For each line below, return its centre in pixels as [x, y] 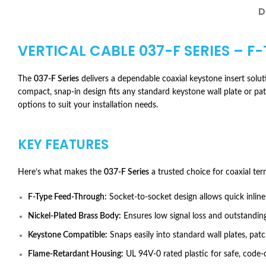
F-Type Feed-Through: [67, 197]
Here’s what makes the [61, 172]
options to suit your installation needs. [88, 105]
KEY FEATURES [63, 145]
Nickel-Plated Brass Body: [75, 216]
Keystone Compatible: [68, 235]
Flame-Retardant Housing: [76, 254]
